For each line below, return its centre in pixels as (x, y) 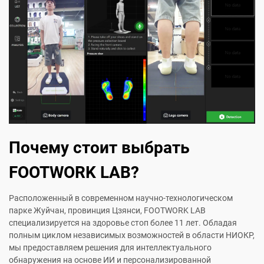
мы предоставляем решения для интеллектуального (110, 248)
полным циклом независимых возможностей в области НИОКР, (132, 235)
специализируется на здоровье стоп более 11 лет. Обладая (123, 223)
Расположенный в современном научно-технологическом (121, 198)
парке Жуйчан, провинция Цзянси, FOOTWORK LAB (107, 211)
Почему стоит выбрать (99, 148)
